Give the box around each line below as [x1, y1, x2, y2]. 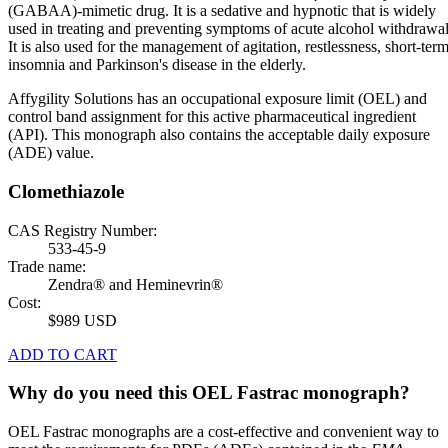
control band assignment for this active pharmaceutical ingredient [8, 108, 416, 126]
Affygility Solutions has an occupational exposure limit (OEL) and [8, 90, 427, 108]
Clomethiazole [8, 181, 124, 203]
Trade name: [8, 257, 86, 275]
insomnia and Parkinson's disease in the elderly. [8, 56, 306, 74]
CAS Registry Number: [8, 221, 157, 239]
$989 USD [48, 311, 117, 329]
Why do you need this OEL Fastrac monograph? [8, 382, 410, 404]
